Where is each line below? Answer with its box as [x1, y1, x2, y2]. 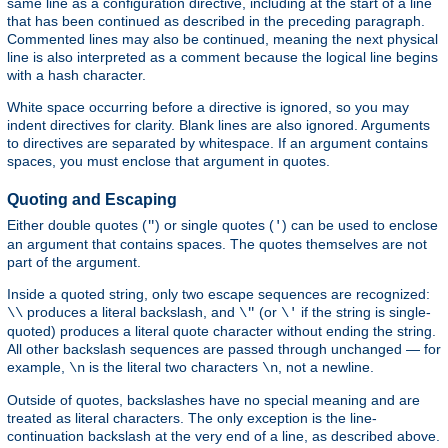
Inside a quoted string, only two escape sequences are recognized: [7, 285, 430, 302]
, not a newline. [278, 358, 374, 375]
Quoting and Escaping [7, 191, 177, 209]
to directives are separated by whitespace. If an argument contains [7, 135, 428, 152]
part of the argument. [7, 253, 141, 270]
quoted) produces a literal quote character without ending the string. [7, 322, 436, 339]
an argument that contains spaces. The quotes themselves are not [7, 235, 427, 252]
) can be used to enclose [282, 216, 438, 233]
